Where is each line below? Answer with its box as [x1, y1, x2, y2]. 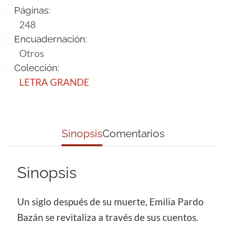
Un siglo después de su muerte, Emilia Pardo [17, 196, 204, 208]
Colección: [14, 62, 60, 73]
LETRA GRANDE [19, 76, 90, 88]
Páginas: [14, 4, 50, 16]
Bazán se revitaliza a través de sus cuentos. [17, 212, 198, 223]
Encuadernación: [14, 33, 87, 44]
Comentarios [102, 127, 164, 140]
